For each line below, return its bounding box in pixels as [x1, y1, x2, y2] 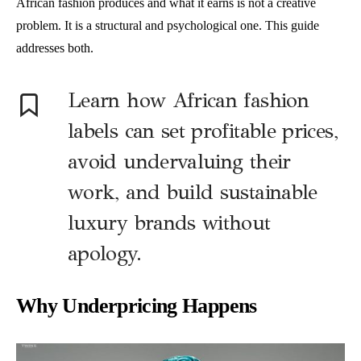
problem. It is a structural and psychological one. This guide [16, 19, 319, 32]
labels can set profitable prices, [68, 118, 338, 143]
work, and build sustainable [68, 180, 317, 205]
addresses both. [16, 41, 93, 55]
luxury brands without [68, 210, 271, 235]
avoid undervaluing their [68, 149, 291, 174]
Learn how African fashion [68, 88, 309, 113]
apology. [68, 241, 146, 266]
